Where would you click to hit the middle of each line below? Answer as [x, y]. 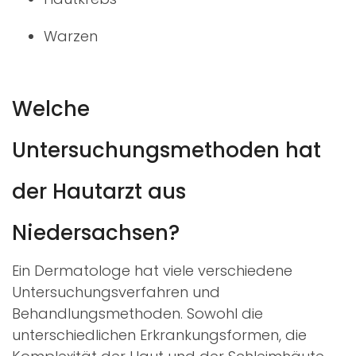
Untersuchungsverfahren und [116, 292]
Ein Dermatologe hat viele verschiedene [152, 270]
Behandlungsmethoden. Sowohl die [137, 313]
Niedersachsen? [96, 232]
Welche [51, 108]
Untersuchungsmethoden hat [166, 150]
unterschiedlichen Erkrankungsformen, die [159, 335]
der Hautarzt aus [99, 191]
